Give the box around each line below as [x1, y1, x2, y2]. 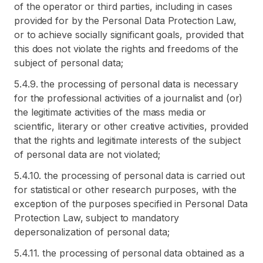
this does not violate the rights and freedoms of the [14, 43, 238, 55]
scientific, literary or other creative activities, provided [14, 120, 249, 132]
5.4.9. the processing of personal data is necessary [14, 78, 238, 90]
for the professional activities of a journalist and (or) [14, 92, 243, 104]
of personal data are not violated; [14, 149, 160, 160]
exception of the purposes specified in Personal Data [14, 198, 248, 210]
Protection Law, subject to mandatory [14, 212, 180, 224]
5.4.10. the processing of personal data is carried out [14, 170, 245, 181]
